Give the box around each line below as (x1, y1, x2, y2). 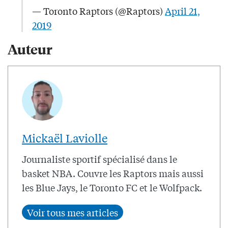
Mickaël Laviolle (22, 131, 107, 146)
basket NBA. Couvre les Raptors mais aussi (22, 166, 204, 180)
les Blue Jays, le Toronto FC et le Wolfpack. (22, 181, 202, 194)
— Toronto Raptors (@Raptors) (32, 4, 165, 18)
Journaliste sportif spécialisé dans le (22, 152, 177, 166)
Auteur (8, 40, 52, 58)
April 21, (165, 4, 200, 18)
